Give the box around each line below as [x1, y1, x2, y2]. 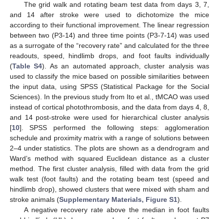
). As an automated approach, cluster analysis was [42, 62, 209, 70]
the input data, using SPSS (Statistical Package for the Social [10, 82, 209, 90]
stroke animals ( [10, 195, 59, 203]
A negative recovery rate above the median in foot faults [23, 205, 209, 214]
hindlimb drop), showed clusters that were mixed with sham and [10, 185, 209, 193]
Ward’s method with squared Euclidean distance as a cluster [10, 154, 209, 162]
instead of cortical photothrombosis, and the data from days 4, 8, [10, 103, 209, 111]
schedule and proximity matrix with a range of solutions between [10, 133, 209, 142]
